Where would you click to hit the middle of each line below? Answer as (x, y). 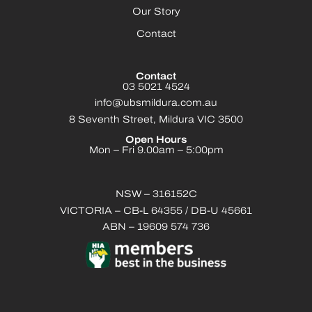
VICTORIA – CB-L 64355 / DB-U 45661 (156, 211)
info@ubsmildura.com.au (156, 104)
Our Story (156, 12)
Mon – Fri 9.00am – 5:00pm (156, 151)
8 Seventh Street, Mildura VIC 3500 (156, 120)
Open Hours (156, 141)
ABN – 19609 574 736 (156, 228)
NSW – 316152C (156, 195)
